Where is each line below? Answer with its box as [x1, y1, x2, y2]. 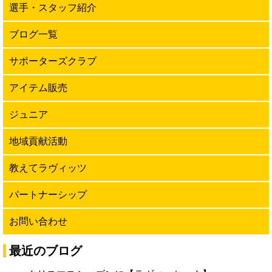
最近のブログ [9, 244, 82, 258]
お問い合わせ [9, 216, 67, 227]
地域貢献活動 [9, 136, 67, 147]
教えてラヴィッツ [9, 163, 87, 174]
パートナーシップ [9, 189, 87, 200]
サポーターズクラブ [9, 56, 97, 67]
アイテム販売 [9, 83, 67, 93]
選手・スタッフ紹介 [9, 2, 97, 13]
